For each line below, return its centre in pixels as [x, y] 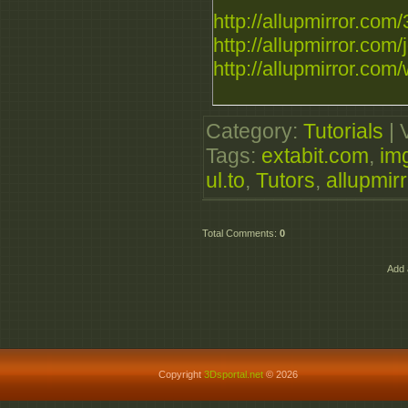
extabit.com [315, 156]
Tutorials [343, 132]
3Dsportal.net [233, 374]
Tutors [286, 181]
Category [249, 132]
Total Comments [238, 234]
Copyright [181, 374]
